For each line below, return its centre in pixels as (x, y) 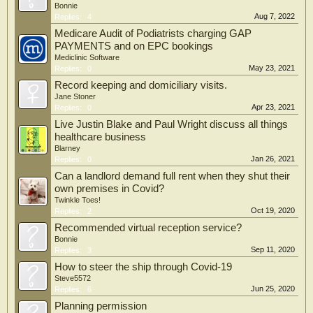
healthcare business (100, 137)
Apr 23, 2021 (273, 107)
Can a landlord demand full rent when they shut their (172, 176)
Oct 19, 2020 (273, 210)
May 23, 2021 (272, 68)
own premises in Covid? (109, 189)
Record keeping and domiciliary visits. (141, 85)
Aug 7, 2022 (275, 16)
